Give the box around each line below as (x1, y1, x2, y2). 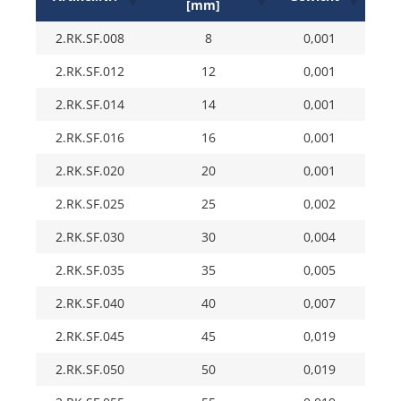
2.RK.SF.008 (55, 30, 124, 47)
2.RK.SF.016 (55, 129, 124, 147)
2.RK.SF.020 (55, 162, 124, 180)
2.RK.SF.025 (55, 195, 124, 213)
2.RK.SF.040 (55, 294, 124, 312)
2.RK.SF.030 (55, 228, 124, 246)
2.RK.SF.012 (55, 63, 124, 81)
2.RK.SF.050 (55, 361, 124, 379)
